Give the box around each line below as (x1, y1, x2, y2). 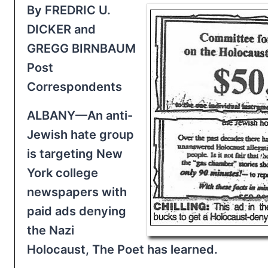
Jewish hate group (27, 127, 134, 142)
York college (27, 165, 98, 180)
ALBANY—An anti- (27, 108, 133, 123)
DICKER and (27, 22, 96, 36)
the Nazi (27, 223, 74, 237)
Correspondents (27, 79, 122, 94)
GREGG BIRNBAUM (27, 41, 136, 56)
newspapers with (27, 184, 127, 199)
